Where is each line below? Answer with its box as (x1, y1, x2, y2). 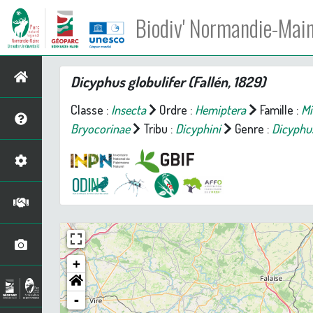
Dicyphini (175, 121, 221, 136)
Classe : (71, 102, 111, 117)
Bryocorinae (71, 121, 130, 136)
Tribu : (140, 121, 176, 136)
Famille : (256, 102, 301, 117)
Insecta (111, 102, 146, 117)
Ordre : (156, 102, 196, 117)
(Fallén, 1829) (185, 73, 265, 91)
